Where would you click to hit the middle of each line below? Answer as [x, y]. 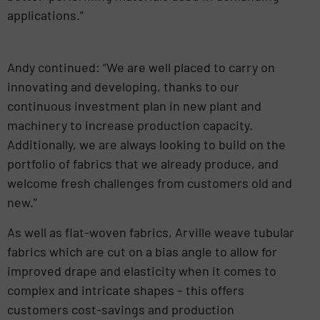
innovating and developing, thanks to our [123, 87]
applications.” [45, 15]
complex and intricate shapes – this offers [126, 290]
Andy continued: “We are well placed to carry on [141, 67]
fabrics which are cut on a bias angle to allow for [142, 251]
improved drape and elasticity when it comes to [142, 270]
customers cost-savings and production [121, 309]
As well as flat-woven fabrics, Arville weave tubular [151, 232]
